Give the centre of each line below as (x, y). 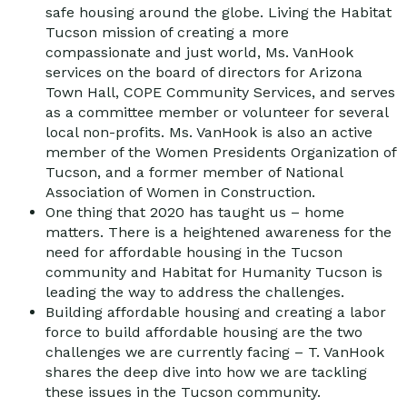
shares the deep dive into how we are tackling (206, 372)
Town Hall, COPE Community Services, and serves (220, 92)
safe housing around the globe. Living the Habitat (218, 12)
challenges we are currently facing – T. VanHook (215, 352)
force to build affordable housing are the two (204, 332)
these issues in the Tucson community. (183, 392)
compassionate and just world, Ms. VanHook (199, 52)
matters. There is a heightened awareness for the (218, 232)
